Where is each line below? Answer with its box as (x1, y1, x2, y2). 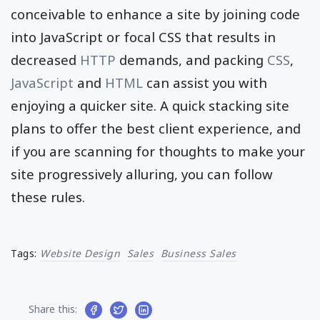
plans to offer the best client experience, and (11, 119, 301, 137)
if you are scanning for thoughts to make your (11, 141, 305, 160)
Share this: (29, 301, 77, 316)
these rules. (11, 187, 85, 206)
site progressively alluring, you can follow (11, 164, 273, 183)
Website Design (40, 246, 120, 260)
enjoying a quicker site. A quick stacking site (11, 96, 289, 114)
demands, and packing (116, 50, 267, 69)
